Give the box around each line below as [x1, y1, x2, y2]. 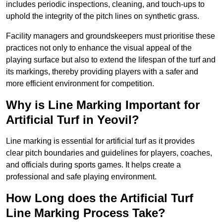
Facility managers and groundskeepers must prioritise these [6, 32, 215, 41]
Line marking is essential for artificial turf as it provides [6, 137, 195, 146]
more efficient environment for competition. [6, 79, 154, 88]
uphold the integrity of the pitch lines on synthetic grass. [6, 12, 199, 21]
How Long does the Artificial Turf [6, 191, 193, 205]
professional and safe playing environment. [6, 172, 157, 181]
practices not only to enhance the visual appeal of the [6, 44, 192, 53]
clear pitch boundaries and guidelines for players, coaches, [6, 149, 212, 158]
